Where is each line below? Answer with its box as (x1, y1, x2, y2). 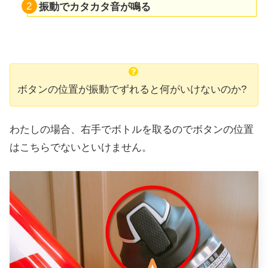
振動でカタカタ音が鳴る (39, 1, 151, 13)
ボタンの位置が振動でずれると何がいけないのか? (17, 84, 246, 96)
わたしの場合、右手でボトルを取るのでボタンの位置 (10, 123, 254, 135)
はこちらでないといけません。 (10, 141, 152, 153)
